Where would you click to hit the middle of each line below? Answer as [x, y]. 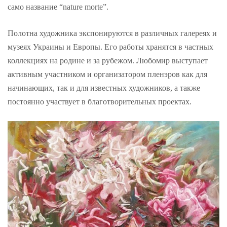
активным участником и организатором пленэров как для [107, 74]
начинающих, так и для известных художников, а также [104, 88]
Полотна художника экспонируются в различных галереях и [112, 33]
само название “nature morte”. [58, 7]
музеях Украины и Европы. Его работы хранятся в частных [110, 47]
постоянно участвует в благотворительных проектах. [100, 102]
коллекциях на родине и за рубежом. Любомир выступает [108, 61]
